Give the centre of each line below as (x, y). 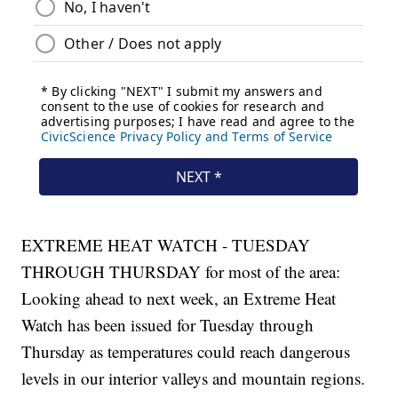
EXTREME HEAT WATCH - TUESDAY (166, 245)
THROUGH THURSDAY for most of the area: (181, 272)
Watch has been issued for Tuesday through (168, 325)
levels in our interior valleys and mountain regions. (194, 378)
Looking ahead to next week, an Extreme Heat (179, 298)
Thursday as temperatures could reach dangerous (186, 352)
